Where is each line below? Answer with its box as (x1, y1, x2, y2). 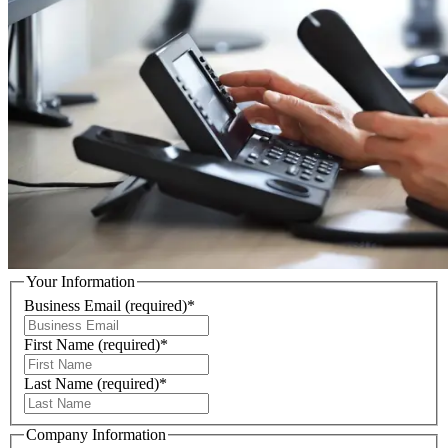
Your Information (26, 272, 135, 290)
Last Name (24, 374, 93, 392)
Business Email (24, 296, 121, 314)
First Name (24, 335, 94, 353)
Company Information (26, 425, 166, 443)
